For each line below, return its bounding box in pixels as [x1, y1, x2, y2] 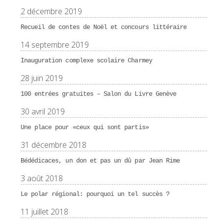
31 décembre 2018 [20, 139, 86, 150]
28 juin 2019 [20, 72, 63, 83]
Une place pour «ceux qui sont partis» [20, 123, 149, 131]
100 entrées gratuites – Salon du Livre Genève [20, 90, 177, 98]
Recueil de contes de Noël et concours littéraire [20, 23, 187, 31]
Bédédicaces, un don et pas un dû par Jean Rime [20, 157, 180, 165]
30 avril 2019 [20, 106, 65, 117]
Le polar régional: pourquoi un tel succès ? [20, 190, 169, 198]
